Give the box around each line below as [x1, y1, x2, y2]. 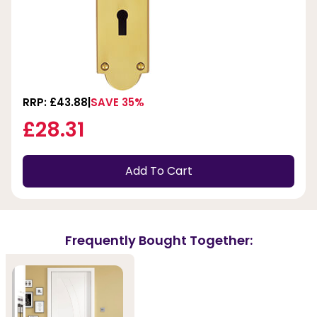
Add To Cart [125, 163, 192, 180]
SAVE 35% [91, 94, 144, 110]
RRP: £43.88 [23, 94, 88, 110]
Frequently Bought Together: [64, 231, 253, 250]
